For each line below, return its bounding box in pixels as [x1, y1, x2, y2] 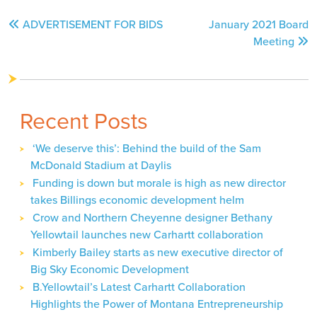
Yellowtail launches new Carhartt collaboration [30, 226, 263, 243]
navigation [8, 19, 85, 45]
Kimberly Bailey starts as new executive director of [33, 243, 283, 260]
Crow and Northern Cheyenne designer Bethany [33, 209, 272, 226]
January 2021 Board [209, 16, 309, 33]
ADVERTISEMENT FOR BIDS [23, 16, 163, 33]
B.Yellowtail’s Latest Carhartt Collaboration [33, 278, 246, 295]
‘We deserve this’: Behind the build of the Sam [33, 139, 261, 156]
